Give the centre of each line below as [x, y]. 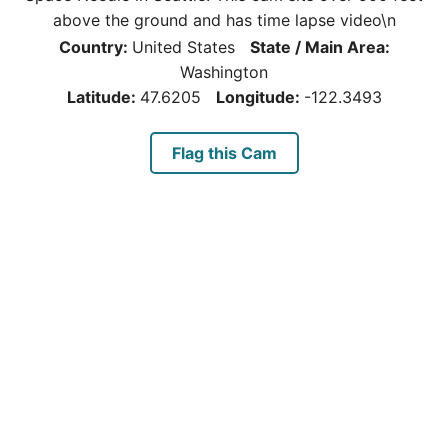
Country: [95, 47]
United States [183, 47]
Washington [224, 72]
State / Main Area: [319, 47]
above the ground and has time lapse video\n [224, 20]
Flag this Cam [224, 153]
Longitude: [259, 97]
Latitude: [103, 97]
